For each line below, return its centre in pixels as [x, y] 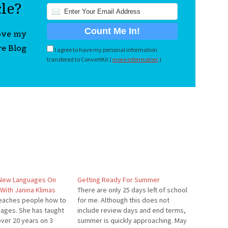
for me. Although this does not [124, 200]
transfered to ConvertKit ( [79, 59]
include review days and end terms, [132, 210]
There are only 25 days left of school [133, 190]
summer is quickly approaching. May [132, 220]
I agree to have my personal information [105, 50]
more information [135, 59]
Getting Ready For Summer [119, 180]
